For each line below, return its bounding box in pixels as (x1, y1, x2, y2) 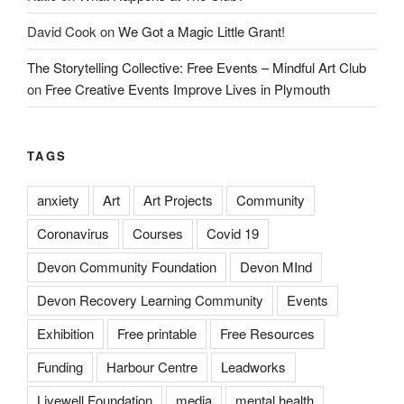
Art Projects (143, 189, 213, 209)
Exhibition (37, 323, 94, 343)
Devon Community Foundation (37, 256, 216, 276)
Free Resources (220, 323, 315, 343)
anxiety (37, 189, 79, 209)
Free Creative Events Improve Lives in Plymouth (45, 78, 330, 98)
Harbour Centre (106, 356, 197, 376)
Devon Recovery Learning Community (37, 289, 263, 309)
